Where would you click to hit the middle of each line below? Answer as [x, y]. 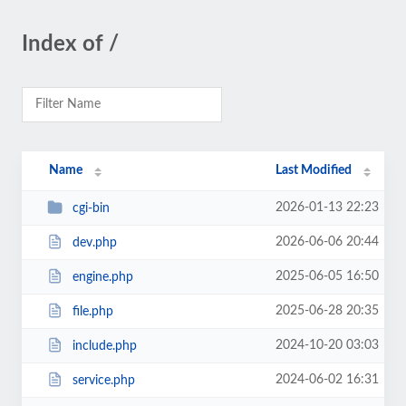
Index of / [70, 44]
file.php [92, 311]
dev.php [94, 242]
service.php [103, 380]
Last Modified [314, 170]
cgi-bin [91, 208]
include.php [104, 346]
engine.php [102, 277]
